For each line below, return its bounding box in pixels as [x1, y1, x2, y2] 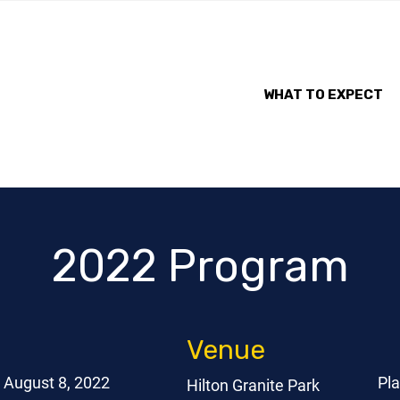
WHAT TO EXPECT [263, 86, 383, 103]
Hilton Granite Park [187, 374, 321, 396]
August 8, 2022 [3, 371, 110, 394]
